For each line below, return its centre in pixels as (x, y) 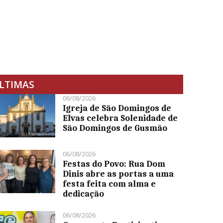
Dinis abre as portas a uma (118, 173)
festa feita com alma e (110, 183)
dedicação (84, 193)
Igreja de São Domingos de (117, 108)
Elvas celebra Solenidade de (120, 118)
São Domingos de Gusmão (115, 128)
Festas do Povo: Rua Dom (114, 164)
